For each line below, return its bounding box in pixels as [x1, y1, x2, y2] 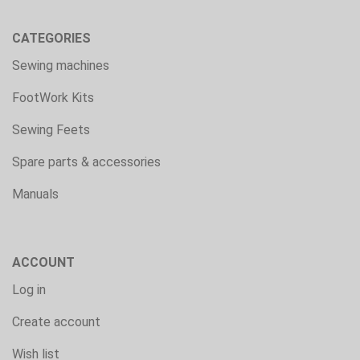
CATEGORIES [12, 30, 91, 46]
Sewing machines [12, 57, 109, 73]
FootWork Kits [12, 89, 94, 105]
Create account [12, 313, 100, 329]
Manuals [12, 186, 59, 202]
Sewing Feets [12, 121, 90, 137]
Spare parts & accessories [12, 153, 161, 170]
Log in [12, 281, 46, 297]
